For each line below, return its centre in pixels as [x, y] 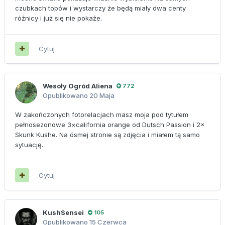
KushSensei [63, 212]
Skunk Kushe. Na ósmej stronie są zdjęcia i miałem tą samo [107, 134]
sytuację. [29, 144]
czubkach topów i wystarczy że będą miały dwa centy [100, 8]
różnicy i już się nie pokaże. [59, 18]
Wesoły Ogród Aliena [78, 86]
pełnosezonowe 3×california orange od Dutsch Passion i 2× [110, 124]
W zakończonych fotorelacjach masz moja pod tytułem [102, 114]
